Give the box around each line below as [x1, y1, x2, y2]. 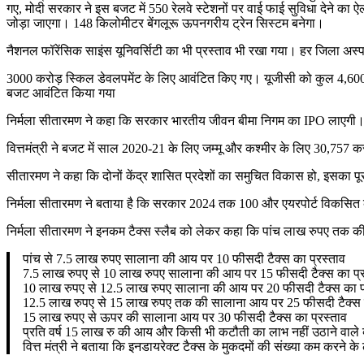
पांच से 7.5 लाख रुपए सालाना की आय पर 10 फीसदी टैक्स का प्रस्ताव [23, 251, 345, 266]
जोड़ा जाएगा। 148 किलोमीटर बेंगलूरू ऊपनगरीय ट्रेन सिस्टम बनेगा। [6, 15, 324, 30]
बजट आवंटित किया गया [6, 85, 115, 100]
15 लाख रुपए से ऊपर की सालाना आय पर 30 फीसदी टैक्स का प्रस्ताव [23, 310, 347, 324]
